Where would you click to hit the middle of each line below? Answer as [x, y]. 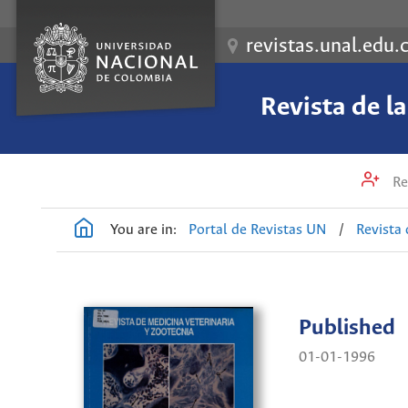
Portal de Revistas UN [258, 229]
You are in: [143, 229]
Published [347, 329]
